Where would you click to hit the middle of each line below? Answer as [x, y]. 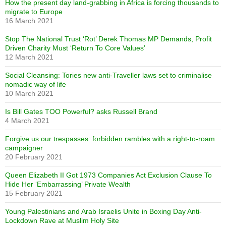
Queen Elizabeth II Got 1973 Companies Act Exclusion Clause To [108, 175]
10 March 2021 [29, 94]
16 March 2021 [29, 21]
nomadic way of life [36, 84]
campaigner [24, 148]
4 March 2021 [27, 121]
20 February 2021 [34, 157]
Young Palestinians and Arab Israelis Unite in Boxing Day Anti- [103, 212]
